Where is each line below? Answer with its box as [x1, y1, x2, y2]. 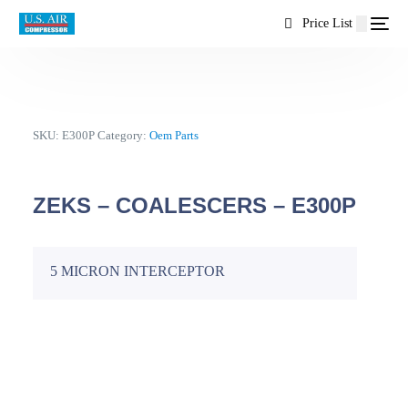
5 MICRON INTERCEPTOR [50, 262, 226, 279]
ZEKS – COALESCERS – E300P [33, 193, 357, 218]
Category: [97, 128, 150, 142]
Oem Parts [149, 128, 199, 142]
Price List [294, 16, 352, 30]
